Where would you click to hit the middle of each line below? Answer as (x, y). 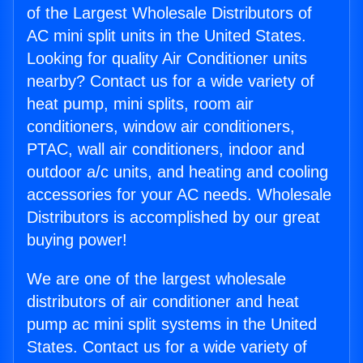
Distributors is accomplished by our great (173, 218)
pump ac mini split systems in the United (172, 325)
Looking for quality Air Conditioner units (167, 59)
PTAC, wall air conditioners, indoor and (166, 149)
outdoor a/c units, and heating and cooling (177, 172)
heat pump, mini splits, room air (140, 104)
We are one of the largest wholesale (156, 279)
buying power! (77, 240)
